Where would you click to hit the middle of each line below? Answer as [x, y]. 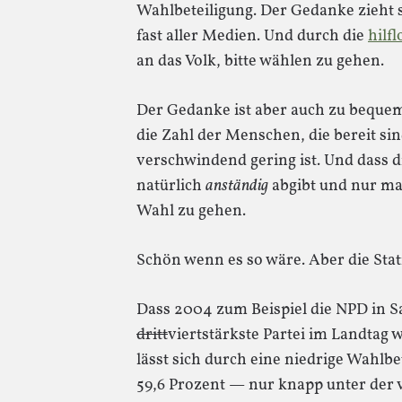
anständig [237, 186]
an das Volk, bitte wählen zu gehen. [260, 61]
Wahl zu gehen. [191, 211]
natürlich [171, 186]
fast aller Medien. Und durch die [252, 36]
